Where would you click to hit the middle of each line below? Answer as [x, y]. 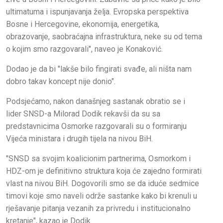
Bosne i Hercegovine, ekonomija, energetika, [83, 24]
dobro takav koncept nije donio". [61, 82]
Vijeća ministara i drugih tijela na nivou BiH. [79, 139]
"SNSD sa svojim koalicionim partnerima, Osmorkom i [98, 159]
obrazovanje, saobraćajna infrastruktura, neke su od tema [104, 37]
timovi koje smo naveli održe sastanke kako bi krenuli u [102, 196]
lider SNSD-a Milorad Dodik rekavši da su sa [83, 114]
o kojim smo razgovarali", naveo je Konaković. [84, 49]
